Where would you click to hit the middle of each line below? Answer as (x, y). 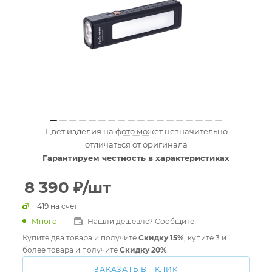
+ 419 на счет (54, 206)
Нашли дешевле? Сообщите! (142, 221)
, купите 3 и (205, 238)
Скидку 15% (161, 238)
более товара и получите (71, 250)
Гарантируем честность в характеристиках (136, 158)
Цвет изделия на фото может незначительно (136, 131)
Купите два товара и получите (80, 238)
